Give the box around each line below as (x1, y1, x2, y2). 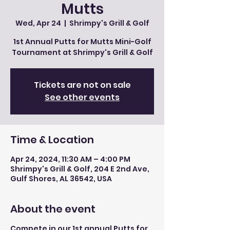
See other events (45, 91, 120, 103)
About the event (10, 202, 95, 216)
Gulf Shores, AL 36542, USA (10, 174, 112, 184)
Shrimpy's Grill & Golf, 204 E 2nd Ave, (10, 164, 149, 174)
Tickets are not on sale (33, 79, 131, 91)
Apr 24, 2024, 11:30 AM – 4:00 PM (10, 154, 130, 164)
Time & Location (10, 132, 94, 147)
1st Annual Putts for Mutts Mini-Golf (13, 36, 151, 47)
